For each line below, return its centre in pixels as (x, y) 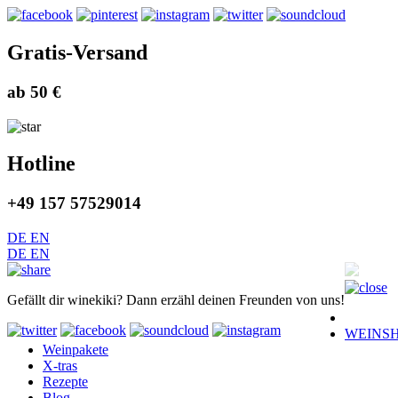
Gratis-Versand (77, 52)
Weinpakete (76, 350)
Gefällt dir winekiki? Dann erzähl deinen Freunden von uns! (176, 300)
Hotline (41, 164)
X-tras (60, 366)
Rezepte (65, 382)
